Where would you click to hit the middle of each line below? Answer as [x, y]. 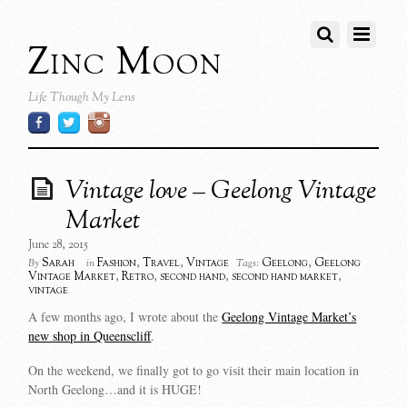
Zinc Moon [126, 63]
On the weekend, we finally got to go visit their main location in [194, 371]
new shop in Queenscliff [90, 336]
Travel [162, 264]
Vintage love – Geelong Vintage [221, 192]
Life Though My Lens [82, 98]
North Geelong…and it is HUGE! [115, 390]
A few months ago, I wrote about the [125, 317]
